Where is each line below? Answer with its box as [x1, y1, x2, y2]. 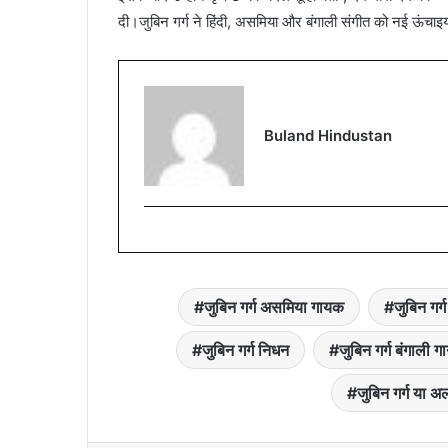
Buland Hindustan [264, 126, 392, 146]
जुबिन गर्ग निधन [202, 340, 289, 361]
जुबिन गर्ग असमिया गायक [203, 297, 344, 318]
